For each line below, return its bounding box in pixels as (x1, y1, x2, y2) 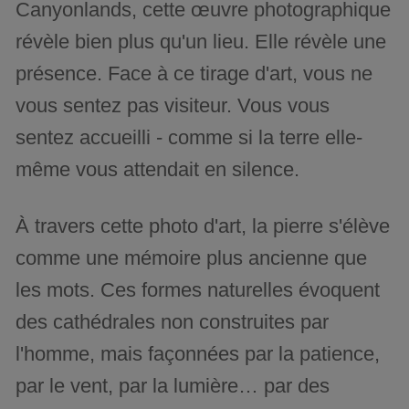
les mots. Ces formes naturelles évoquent (16, 278, 381, 301)
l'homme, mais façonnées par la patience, (16, 341, 381, 365)
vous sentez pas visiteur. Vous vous (16, 93, 330, 117)
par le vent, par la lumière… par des (16, 373, 330, 397)
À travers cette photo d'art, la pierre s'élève (16, 214, 391, 237)
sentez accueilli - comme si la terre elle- (16, 125, 363, 149)
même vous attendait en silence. (16, 157, 300, 181)
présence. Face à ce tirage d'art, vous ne (16, 61, 373, 85)
